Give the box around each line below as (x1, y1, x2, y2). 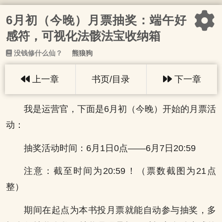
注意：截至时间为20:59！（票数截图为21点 (24, 166, 216, 176)
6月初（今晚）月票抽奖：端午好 (6, 13, 186, 27)
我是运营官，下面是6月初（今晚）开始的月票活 (24, 104, 216, 114)
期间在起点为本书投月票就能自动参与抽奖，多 (24, 205, 216, 215)
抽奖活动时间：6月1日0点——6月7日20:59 (24, 143, 196, 153)
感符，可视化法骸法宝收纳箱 (6, 29, 161, 43)
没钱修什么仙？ (12, 50, 62, 56)
